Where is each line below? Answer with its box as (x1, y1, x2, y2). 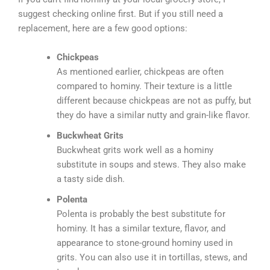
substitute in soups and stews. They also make (56, 159, 246, 170)
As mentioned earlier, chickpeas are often (56, 66, 224, 77)
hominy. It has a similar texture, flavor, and (56, 222, 225, 234)
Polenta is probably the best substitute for (56, 208, 225, 219)
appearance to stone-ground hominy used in (56, 237, 233, 248)
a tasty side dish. (56, 173, 125, 184)
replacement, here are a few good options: (18, 23, 187, 34)
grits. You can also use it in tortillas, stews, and (56, 251, 247, 263)
